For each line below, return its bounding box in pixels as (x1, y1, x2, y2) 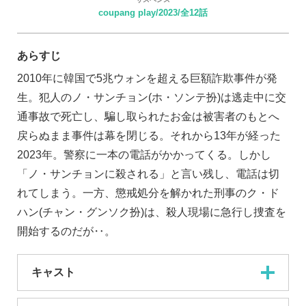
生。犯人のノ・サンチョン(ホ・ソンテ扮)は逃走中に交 (17, 92, 286, 104)
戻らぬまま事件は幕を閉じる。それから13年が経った (17, 130, 281, 142)
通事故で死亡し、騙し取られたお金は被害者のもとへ (17, 111, 279, 123)
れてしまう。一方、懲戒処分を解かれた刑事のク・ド (17, 187, 279, 199)
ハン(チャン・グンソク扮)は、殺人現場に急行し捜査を (17, 206, 286, 219)
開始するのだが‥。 (17, 225, 115, 238)
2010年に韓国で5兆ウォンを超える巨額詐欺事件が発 (17, 72, 277, 85)
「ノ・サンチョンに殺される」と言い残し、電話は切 (17, 168, 279, 180)
